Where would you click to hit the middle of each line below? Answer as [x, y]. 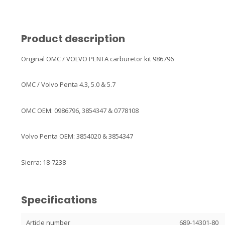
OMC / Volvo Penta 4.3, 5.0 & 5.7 [68, 85]
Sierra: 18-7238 [43, 162]
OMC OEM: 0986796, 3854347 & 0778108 [80, 110]
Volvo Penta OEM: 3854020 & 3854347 [77, 136]
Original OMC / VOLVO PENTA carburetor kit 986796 [97, 59]
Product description [73, 39]
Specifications [59, 200]
